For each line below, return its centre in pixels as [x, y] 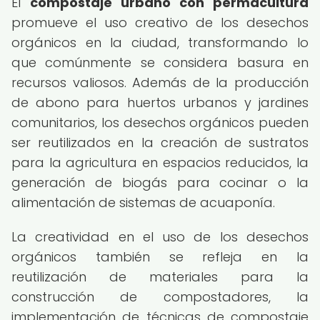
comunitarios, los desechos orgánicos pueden [160, 122]
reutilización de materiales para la [160, 277]
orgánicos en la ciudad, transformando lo [160, 42]
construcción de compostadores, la [160, 297]
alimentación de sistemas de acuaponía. [143, 202]
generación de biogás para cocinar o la [160, 182]
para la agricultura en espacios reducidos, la [160, 162]
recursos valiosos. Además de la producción [160, 82]
